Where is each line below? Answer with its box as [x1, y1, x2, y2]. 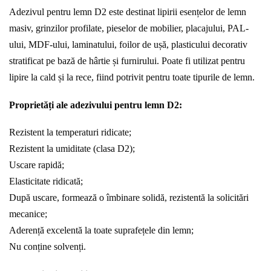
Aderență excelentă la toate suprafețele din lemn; [9, 225, 194, 236]
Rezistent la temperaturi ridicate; [9, 127, 131, 138]
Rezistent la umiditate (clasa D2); [9, 143, 135, 154]
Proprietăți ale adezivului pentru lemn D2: [9, 99, 182, 110]
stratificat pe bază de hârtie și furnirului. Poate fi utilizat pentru [9, 56, 245, 67]
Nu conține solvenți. [9, 241, 86, 252]
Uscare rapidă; [9, 160, 64, 171]
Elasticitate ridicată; [9, 176, 83, 187]
